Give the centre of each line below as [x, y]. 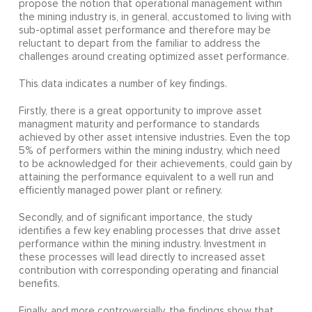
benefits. [39, 284]
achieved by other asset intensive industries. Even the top [154, 138]
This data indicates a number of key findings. [123, 84]
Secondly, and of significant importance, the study [135, 218]
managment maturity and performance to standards [139, 125]
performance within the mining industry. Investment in [142, 244]
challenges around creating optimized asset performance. [154, 57]
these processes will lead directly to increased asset [142, 258]
